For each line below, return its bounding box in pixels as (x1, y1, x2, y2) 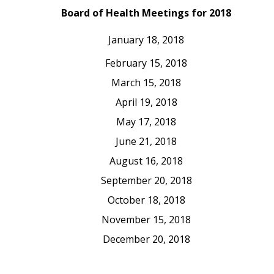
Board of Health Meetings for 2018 (61, 6, 231, 20)
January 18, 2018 (108, 33, 184, 46)
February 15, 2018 (105, 56, 187, 70)
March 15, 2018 (111, 76, 181, 89)
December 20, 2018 (102, 232, 190, 246)
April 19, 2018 (115, 95, 177, 109)
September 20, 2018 (100, 174, 192, 187)
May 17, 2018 (116, 115, 176, 128)
